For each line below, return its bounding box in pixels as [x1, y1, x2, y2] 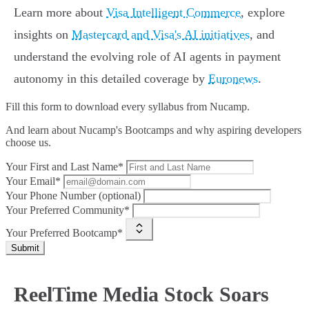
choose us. [6, 137, 51, 149]
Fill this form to [6, 101, 75, 113]
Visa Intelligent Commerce [106, 6, 241, 20]
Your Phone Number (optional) [6, 190, 141, 202]
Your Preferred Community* [6, 204, 130, 217]
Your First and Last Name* [6, 161, 123, 173]
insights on [14, 28, 72, 42]
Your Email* [6, 175, 61, 188]
